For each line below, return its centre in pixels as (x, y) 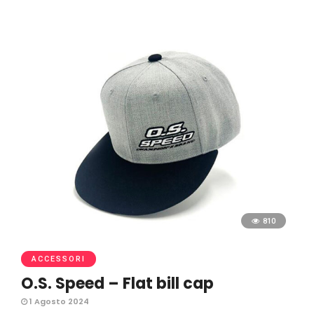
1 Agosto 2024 (58, 302)
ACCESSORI (59, 259)
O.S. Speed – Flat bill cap (117, 284)
